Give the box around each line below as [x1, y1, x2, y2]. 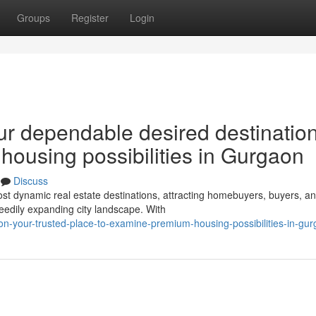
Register [71, 11, 109, 25]
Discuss [13, 174, 48, 188]
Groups [17, 11, 50, 25]
